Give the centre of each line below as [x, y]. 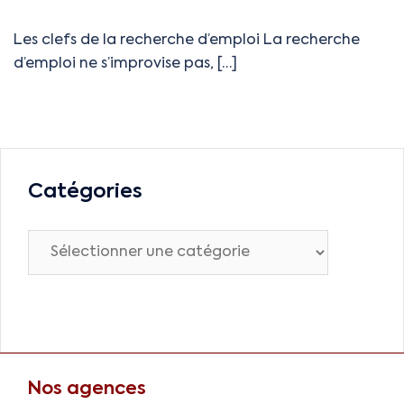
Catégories [85, 193]
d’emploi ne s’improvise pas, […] [125, 64]
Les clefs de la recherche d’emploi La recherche [187, 41]
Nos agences [87, 390]
